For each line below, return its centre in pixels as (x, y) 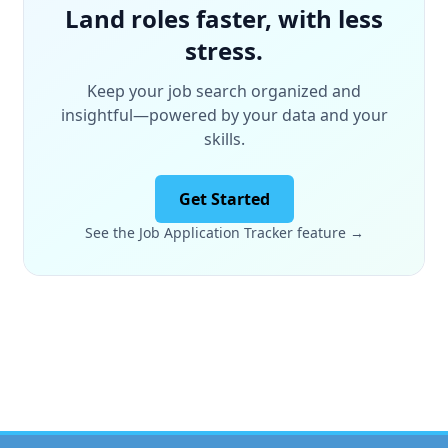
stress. (224, 50)
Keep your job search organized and (224, 90)
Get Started (224, 198)
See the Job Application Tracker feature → (224, 232)
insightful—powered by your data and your (224, 114)
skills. (224, 138)
